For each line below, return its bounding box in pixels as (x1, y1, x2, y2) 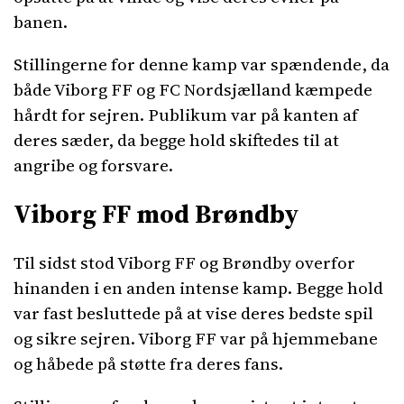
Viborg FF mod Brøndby (14, 196, 298, 232)
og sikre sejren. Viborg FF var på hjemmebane (14, 326, 378, 350)
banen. (14, 10, 68, 33)
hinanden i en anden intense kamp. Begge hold (14, 276, 383, 299)
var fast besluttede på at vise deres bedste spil (14, 301, 373, 325)
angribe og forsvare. (14, 153, 173, 177)
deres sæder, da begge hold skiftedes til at (14, 128, 339, 151)
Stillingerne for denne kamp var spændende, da (14, 52, 390, 76)
